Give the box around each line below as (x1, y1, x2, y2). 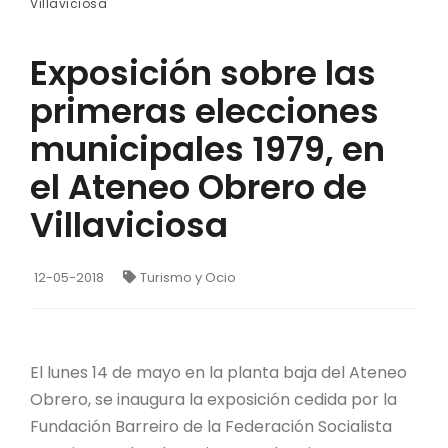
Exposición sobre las (30, 48, 376, 97)
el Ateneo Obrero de (30, 162, 367, 211)
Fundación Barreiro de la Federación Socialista (30, 414, 392, 438)
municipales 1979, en (30, 124, 385, 173)
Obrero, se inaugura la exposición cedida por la (30, 387, 397, 411)
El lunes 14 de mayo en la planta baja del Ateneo (30, 360, 407, 384)
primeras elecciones (30, 86, 379, 135)
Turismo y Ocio (140, 267, 236, 287)
